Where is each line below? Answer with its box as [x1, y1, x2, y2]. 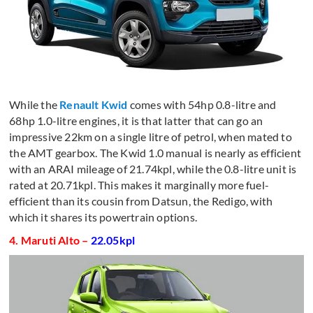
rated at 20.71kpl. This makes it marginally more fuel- [9, 177, 270, 191]
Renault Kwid [59, 97, 128, 111]
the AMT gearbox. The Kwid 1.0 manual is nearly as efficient [9, 145, 302, 159]
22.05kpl [90, 233, 136, 247]
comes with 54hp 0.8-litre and [127, 97, 277, 111]
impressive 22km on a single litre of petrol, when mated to [9, 129, 292, 143]
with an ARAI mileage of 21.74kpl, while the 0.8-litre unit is [9, 161, 297, 175]
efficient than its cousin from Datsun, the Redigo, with [9, 194, 273, 208]
